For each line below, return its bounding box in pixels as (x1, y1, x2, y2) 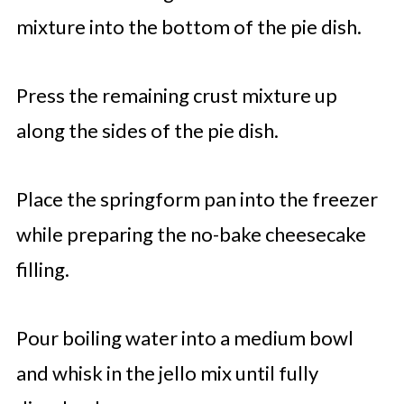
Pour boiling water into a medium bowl (15, 326, 353, 350)
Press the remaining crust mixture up (15, 83, 337, 107)
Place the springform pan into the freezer (15, 187, 378, 211)
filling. (15, 257, 69, 281)
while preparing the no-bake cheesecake (15, 222, 366, 246)
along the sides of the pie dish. (15, 118, 279, 142)
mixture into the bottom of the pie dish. (15, 14, 362, 39)
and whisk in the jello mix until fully (15, 361, 318, 385)
